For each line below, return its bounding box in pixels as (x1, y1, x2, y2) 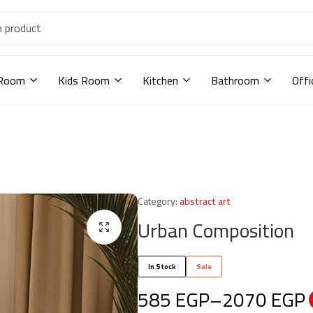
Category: (138, 192, 177, 211)
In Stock (148, 260, 175, 274)
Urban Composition (138, 212, 294, 249)
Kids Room (58, 70, 110, 91)
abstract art (180, 192, 231, 211)
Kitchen (143, 70, 178, 91)
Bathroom (211, 70, 259, 91)
